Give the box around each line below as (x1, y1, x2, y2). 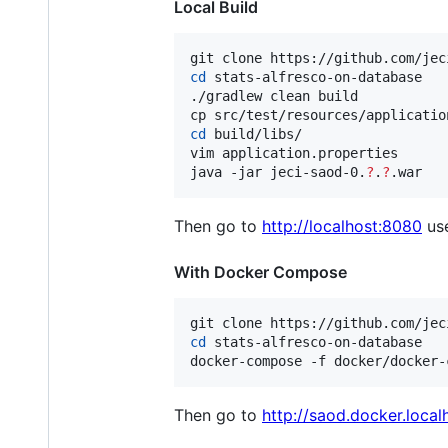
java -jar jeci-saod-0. (190, 163, 366, 180)
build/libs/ (206, 125, 302, 142)
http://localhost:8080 (262, 215, 422, 236)
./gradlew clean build (190, 87, 358, 104)
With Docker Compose (174, 261, 347, 282)
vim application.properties (190, 144, 398, 161)
